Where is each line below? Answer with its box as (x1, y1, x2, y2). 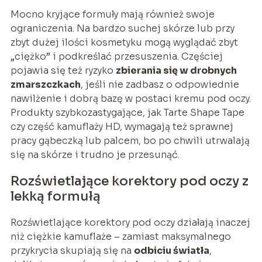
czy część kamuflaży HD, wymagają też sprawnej (10, 120, 233, 133)
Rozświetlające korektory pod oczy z (10, 173, 249, 189)
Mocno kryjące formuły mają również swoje (10, 8, 215, 20)
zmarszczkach (10, 78, 81, 91)
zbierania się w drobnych (115, 64, 237, 77)
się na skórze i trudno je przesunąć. (10, 148, 180, 161)
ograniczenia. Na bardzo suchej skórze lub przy (10, 22, 235, 35)
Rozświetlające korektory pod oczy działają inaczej (10, 216, 250, 229)
